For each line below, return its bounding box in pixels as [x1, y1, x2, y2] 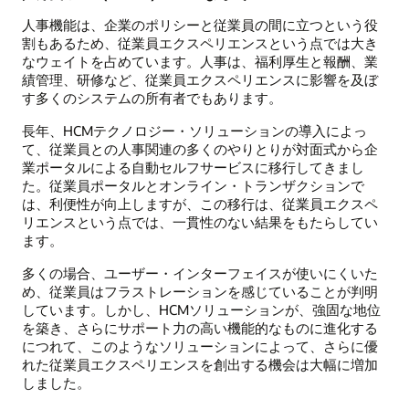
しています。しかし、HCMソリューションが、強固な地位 [22, 300, 381, 320]
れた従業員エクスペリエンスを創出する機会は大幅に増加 [22, 355, 378, 374]
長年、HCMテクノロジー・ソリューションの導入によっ [22, 121, 367, 140]
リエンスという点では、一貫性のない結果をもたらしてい [22, 212, 378, 231]
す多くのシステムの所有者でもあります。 [22, 88, 282, 107]
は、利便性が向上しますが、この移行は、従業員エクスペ [22, 194, 378, 213]
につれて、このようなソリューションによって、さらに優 [22, 337, 378, 356]
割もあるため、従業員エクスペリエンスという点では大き [22, 33, 378, 52]
